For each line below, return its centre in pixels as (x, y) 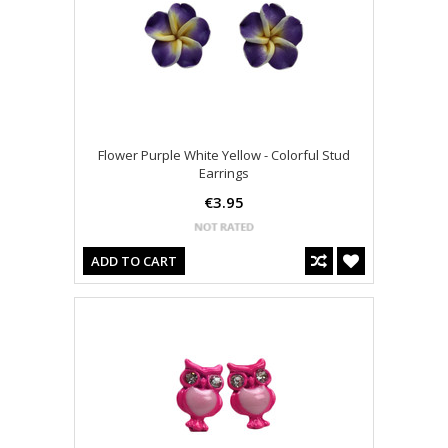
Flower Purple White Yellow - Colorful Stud (224, 155)
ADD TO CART (134, 261)
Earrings (224, 173)
